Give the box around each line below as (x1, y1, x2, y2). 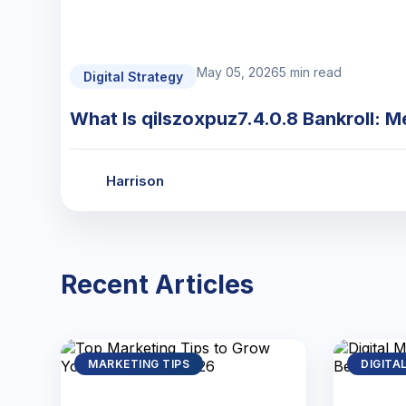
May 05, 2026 (197, 64, 280, 80)
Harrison (106, 171, 165, 189)
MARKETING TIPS (88, 357, 190, 371)
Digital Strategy (83, 69, 184, 84)
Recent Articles (61, 268, 255, 300)
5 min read (279, 64, 343, 80)
